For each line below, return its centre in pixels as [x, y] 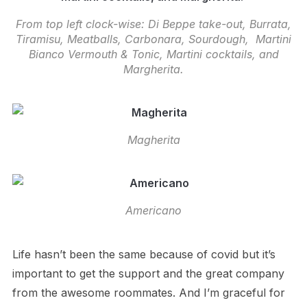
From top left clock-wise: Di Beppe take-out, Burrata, [153, 24]
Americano [153, 210]
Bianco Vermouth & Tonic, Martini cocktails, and [153, 54]
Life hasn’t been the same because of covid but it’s [144, 254]
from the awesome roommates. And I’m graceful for [148, 293]
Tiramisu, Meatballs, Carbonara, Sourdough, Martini [153, 39]
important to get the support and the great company [148, 273]
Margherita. [153, 69]
